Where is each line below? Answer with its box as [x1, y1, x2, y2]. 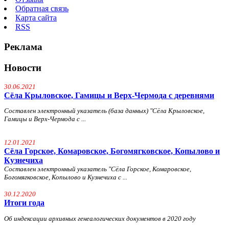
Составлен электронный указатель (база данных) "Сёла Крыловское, [4, 106, 204, 114]
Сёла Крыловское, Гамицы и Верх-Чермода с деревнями [4, 90, 214, 100]
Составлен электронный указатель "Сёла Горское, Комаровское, [4, 165, 191, 173]
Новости [4, 62, 41, 73]
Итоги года [4, 198, 44, 208]
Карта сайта [15, 13, 57, 22]
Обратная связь [15, 4, 68, 13]
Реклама [4, 41, 42, 53]
